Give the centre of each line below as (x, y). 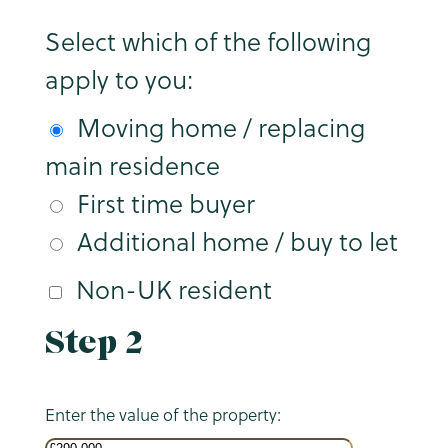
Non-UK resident (173, 290)
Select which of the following (207, 42)
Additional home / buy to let (237, 242)
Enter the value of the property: (162, 414)
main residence (132, 166)
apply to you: (118, 80)
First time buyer (165, 204)
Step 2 (94, 342)
